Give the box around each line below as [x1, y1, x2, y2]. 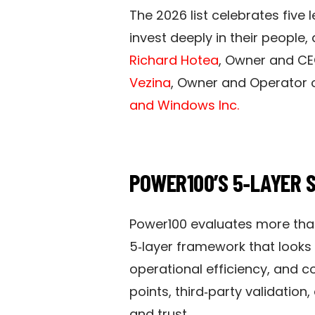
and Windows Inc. [129, 96, 239, 114]
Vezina [129, 73, 171, 91]
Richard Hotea [129, 51, 219, 69]
